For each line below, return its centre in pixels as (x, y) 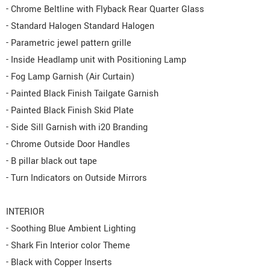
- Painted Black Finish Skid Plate (70, 111)
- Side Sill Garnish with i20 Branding (77, 128)
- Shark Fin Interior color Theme (68, 246)
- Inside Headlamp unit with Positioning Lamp (96, 60)
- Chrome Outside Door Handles (68, 145)
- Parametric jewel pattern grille (69, 43)
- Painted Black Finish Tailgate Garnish (82, 94)
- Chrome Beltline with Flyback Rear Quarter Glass (105, 10)
